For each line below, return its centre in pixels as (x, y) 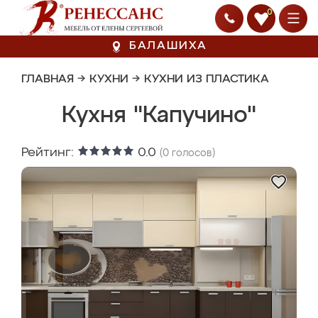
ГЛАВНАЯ (48, 79)
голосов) (192, 153)
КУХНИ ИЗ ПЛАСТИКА (207, 79)
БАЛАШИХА (168, 46)
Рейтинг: (49, 153)
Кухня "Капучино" (159, 116)
